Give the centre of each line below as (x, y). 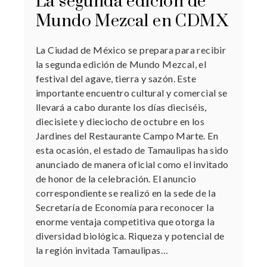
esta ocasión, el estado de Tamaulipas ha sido (132, 150)
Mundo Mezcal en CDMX (132, 21)
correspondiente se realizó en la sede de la (126, 193)
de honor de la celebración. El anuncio (116, 178)
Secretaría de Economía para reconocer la (125, 207)
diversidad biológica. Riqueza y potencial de (130, 235)
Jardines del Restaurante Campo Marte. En (127, 135)
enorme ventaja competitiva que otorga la (125, 221)
